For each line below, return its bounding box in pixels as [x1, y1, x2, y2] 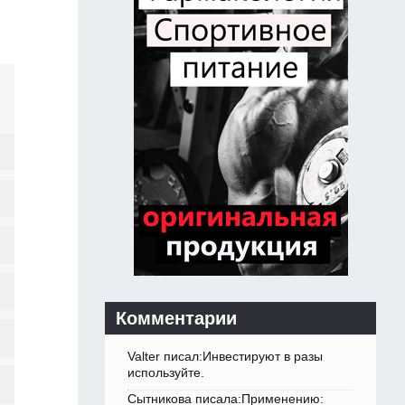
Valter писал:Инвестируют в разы [127, 349, 323, 364]
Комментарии [116, 308, 237, 329]
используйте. [127, 365, 204, 381]
